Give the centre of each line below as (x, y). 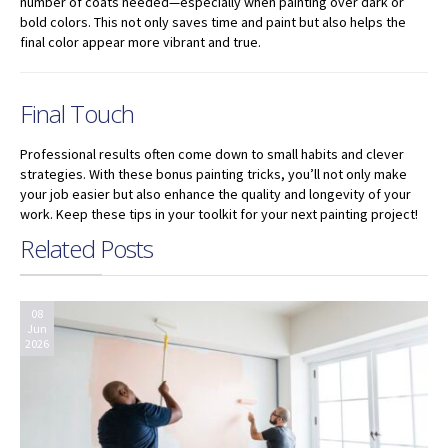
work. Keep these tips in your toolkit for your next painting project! (219, 213)
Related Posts (86, 248)
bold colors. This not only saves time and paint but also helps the (213, 21)
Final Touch (77, 113)
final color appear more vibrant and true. (140, 41)
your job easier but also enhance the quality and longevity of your (215, 193)
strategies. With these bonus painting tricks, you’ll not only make (213, 173)
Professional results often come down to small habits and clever (212, 153)
